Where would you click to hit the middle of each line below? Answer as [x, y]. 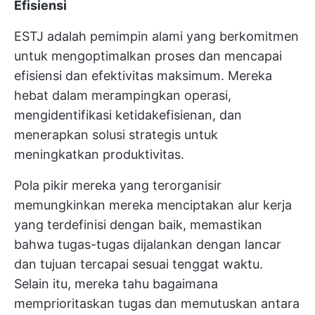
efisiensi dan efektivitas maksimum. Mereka [143, 76]
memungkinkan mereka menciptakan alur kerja [153, 205]
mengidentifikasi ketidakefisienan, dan [128, 115]
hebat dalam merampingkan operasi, [123, 96]
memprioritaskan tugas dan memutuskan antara [157, 304]
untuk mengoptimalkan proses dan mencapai [148, 56]
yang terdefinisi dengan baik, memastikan [138, 225]
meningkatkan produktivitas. [99, 155]
